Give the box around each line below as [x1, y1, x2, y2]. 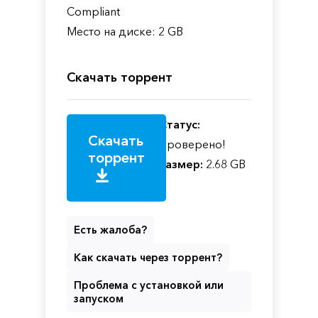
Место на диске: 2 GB [67, 23, 183, 38]
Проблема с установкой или [74, 278, 224, 292]
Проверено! [159, 136, 226, 151]
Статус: [159, 116, 200, 131]
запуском [74, 291, 124, 305]
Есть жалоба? [74, 222, 147, 236]
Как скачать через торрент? [74, 250, 222, 264]
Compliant [67, 4, 120, 18]
